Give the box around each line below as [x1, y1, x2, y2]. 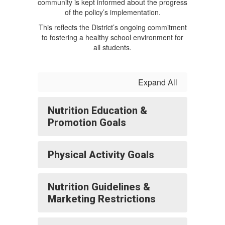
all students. [93, 42, 132, 52]
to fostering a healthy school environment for [42, 32, 183, 42]
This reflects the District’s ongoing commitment [38, 22, 187, 32]
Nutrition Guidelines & [48, 181, 150, 193]
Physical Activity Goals [48, 149, 154, 161]
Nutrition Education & [48, 104, 147, 117]
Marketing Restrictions [48, 193, 156, 205]
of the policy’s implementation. [64, 7, 161, 17]
